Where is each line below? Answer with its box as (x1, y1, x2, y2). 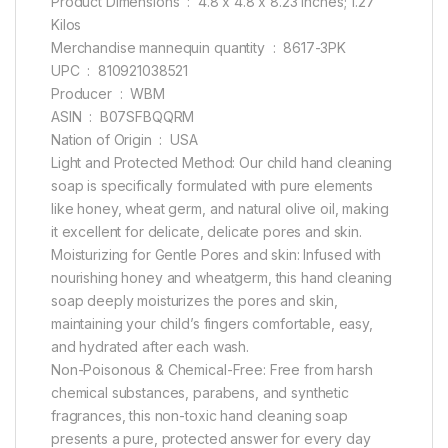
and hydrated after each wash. (51, 338, 249, 356)
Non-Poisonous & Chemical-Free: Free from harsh (51, 361, 373, 379)
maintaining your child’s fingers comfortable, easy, (51, 315, 373, 333)
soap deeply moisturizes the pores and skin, (51, 292, 338, 310)
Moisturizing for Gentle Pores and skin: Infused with (51, 246, 381, 264)
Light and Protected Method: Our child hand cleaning (51, 154, 392, 172)
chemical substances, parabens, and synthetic (51, 384, 349, 402)
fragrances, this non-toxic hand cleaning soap (51, 407, 348, 425)
